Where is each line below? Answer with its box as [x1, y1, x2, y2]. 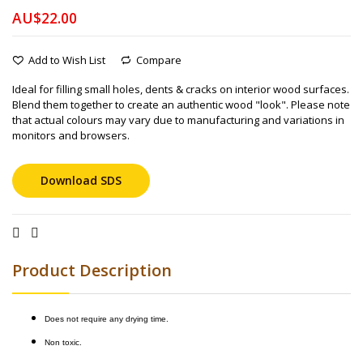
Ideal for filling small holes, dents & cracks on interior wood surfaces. [12, 81, 349, 96]
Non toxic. [45, 337, 82, 347]
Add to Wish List [28, 53, 105, 68]
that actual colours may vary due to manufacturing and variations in [12, 112, 344, 127]
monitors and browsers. [12, 127, 130, 143]
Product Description [12, 258, 172, 281]
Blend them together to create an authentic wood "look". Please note [12, 96, 350, 112]
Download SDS [41, 172, 122, 188]
